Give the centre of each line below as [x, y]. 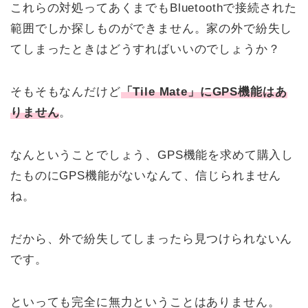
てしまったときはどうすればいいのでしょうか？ [145, 49]
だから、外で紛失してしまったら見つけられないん [152, 239]
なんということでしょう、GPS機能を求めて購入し [152, 155]
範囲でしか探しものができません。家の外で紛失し [152, 29]
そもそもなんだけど [66, 92]
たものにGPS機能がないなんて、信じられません [146, 176]
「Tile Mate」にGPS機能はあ [204, 92]
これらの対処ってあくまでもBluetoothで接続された [154, 8]
